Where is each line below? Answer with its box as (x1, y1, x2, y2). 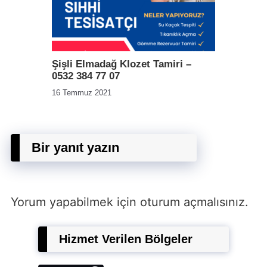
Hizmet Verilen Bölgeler (59, 232, 193, 246)
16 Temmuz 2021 (52, 88, 111, 97)
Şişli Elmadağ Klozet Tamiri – (52, 58, 191, 70)
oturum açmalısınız (140, 195, 245, 209)
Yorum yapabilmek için (11, 195, 140, 209)
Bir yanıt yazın (32, 140, 119, 155)
